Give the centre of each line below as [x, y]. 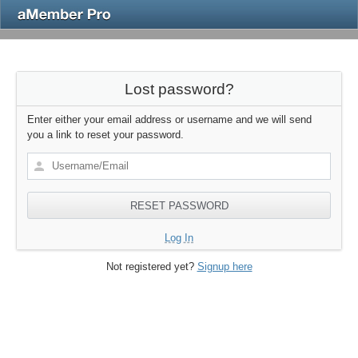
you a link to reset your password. [105, 134]
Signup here [225, 267]
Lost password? [179, 89]
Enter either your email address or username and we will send [169, 119]
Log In [179, 237]
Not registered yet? [151, 267]
